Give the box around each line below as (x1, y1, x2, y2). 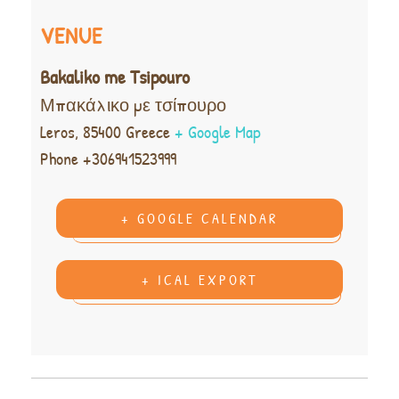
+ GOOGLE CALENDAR (121, 208, 278, 229)
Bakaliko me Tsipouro (40, 63, 190, 91)
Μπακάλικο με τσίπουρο (40, 93, 226, 118)
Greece (126, 119, 170, 144)
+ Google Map (175, 119, 261, 144)
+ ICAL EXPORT (142, 270, 257, 290)
